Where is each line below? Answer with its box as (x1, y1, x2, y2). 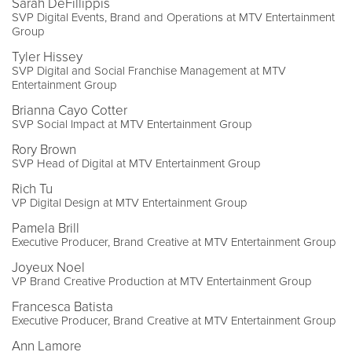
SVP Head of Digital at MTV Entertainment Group (12, 156, 261, 170)
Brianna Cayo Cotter (12, 101, 127, 119)
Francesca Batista (12, 298, 113, 315)
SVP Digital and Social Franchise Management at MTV (12, 63, 286, 78)
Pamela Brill (12, 219, 79, 236)
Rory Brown (12, 141, 76, 158)
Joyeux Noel (12, 258, 85, 276)
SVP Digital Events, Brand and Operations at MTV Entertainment (12, 9, 335, 24)
